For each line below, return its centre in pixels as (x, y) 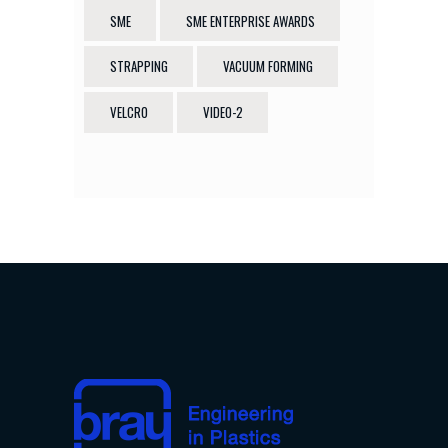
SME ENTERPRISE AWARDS (251, 20)
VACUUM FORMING (268, 66)
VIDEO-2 (223, 112)
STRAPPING (139, 66)
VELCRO (129, 112)
